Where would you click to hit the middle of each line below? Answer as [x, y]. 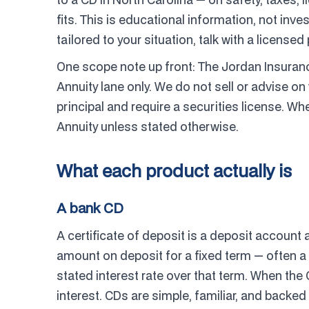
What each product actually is [174, 171]
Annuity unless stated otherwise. [148, 127]
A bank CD [90, 208]
